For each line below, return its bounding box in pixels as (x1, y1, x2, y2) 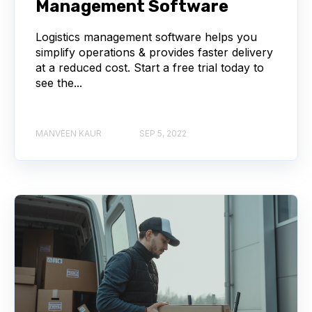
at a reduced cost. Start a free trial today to (36, 61, 264, 75)
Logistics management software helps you (36, 30, 257, 45)
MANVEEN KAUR (36, 128, 102, 139)
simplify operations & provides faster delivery (36, 45, 273, 60)
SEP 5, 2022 (139, 128, 187, 139)
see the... (36, 76, 82, 91)
